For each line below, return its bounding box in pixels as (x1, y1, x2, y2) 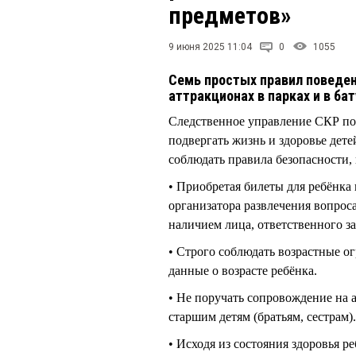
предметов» (168, 2, 291, 29)
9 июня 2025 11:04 (168, 41, 252, 52)
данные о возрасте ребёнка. (168, 264, 317, 278)
